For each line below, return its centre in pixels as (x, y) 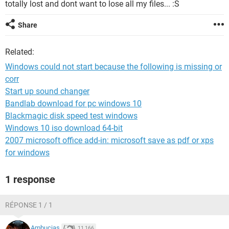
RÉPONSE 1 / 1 (29, 205)
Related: (20, 52)
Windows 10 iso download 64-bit (64, 128)
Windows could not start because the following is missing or (113, 67)
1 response (30, 179)
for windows (27, 153)
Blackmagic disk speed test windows (71, 116)
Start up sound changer (47, 91)
